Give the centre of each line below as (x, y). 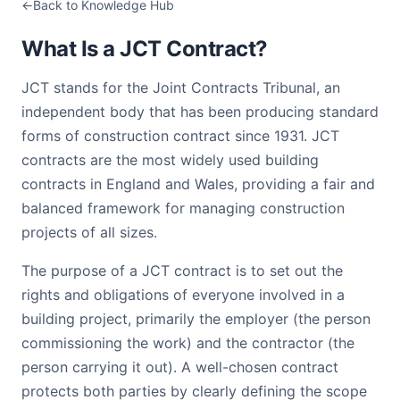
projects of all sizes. (89, 232)
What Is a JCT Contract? (145, 49)
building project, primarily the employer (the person (196, 319)
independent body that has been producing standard (200, 112)
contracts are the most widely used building (170, 160)
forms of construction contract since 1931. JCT (180, 136)
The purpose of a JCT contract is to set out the (182, 271)
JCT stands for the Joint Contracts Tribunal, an (181, 87)
